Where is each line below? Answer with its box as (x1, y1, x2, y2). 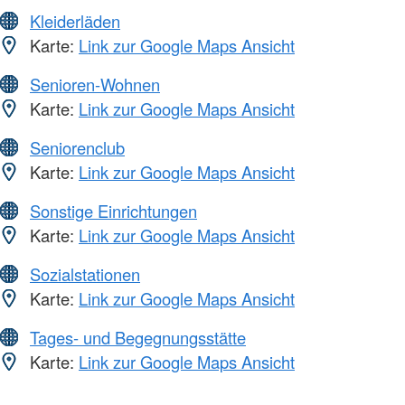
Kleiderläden (30, 9, 120, 33)
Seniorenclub (30, 136, 125, 160)
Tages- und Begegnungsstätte (30, 325, 246, 350)
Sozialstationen (30, 262, 140, 287)
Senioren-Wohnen (30, 72, 160, 97)
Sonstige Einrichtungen (30, 199, 197, 223)
